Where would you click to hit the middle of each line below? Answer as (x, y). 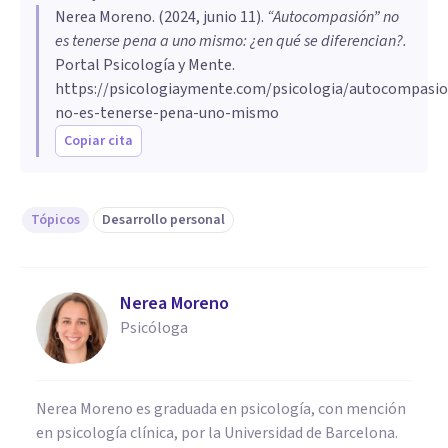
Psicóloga (154, 327)
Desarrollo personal (163, 219)
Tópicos (55, 219)
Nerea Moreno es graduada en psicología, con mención (221, 408)
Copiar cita (98, 140)
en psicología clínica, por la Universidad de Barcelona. (217, 432)
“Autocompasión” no (333, 16)
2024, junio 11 (210, 16)
